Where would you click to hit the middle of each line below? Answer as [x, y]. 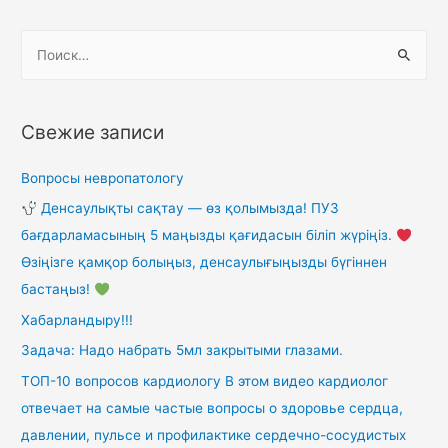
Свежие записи [93, 131]
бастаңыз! [58, 289]
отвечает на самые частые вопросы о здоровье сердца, [212, 407]
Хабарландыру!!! [77, 319]
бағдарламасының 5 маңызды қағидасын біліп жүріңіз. [209, 235]
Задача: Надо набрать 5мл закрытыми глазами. [182, 350]
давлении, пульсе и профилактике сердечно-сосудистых [214, 434]
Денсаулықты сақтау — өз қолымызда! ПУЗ [187, 208]
